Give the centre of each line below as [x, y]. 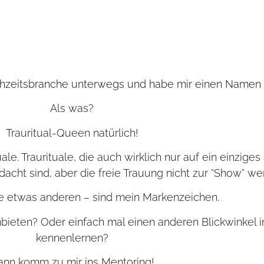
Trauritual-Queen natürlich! [72, 133]
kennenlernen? [72, 237]
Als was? [72, 108]
